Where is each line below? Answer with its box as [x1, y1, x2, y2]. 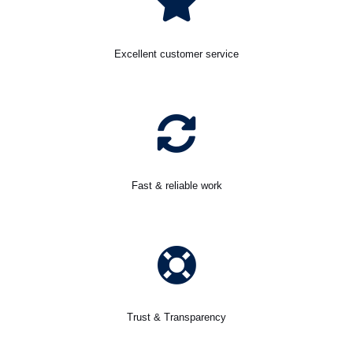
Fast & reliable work [131, 180, 222, 192]
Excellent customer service [114, 48, 239, 61]
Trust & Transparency [127, 311, 226, 324]
